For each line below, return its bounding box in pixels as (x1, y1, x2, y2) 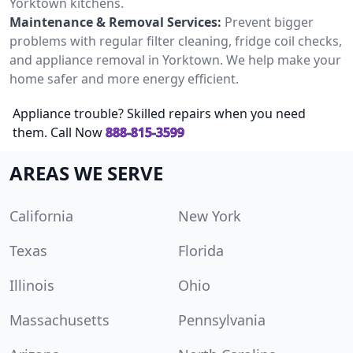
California (9, 206, 73, 225)
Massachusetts (9, 310, 110, 329)
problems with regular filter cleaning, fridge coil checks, (9, 32, 342, 50)
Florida (178, 240, 224, 260)
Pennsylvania (178, 310, 266, 329)
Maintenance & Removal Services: (9, 13, 221, 31)
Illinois (9, 275, 54, 295)
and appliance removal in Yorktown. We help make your (9, 50, 341, 69)
